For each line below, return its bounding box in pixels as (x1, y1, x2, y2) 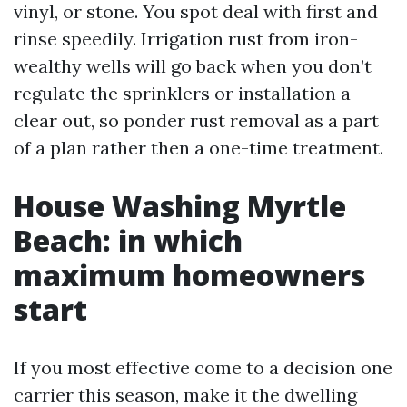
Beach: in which (14, 221, 243, 260)
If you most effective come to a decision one (14, 356, 392, 379)
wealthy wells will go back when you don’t (14, 55, 372, 77)
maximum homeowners (14, 255, 365, 294)
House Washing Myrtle (14, 186, 346, 225)
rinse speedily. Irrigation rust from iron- (14, 27, 358, 50)
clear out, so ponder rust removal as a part (14, 109, 379, 132)
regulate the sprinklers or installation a (14, 82, 351, 104)
